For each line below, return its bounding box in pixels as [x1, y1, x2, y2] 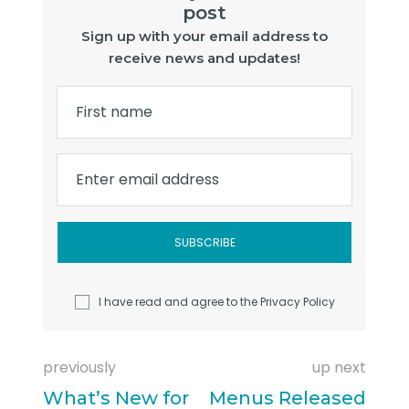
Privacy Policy [259, 294, 335, 310]
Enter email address [76, 169, 220, 191]
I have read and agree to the [98, 294, 260, 310]
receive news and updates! [109, 49, 300, 68]
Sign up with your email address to [81, 27, 328, 46]
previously [43, 357, 117, 379]
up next [311, 357, 366, 379]
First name [76, 101, 153, 123]
